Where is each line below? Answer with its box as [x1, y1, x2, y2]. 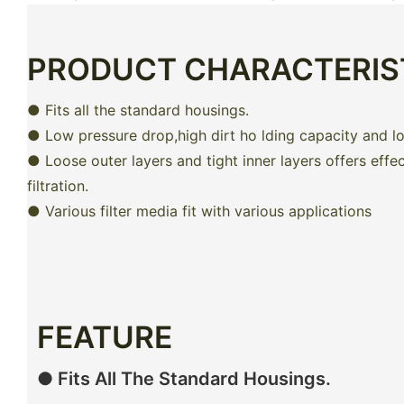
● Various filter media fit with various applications [27, 202, 372, 221]
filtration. [27, 177, 88, 196]
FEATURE [36, 317, 172, 355]
